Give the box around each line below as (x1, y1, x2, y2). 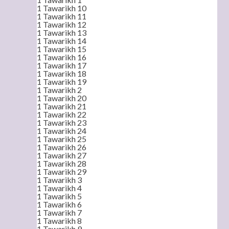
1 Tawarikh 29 (37, 167, 86, 176)
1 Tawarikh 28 (37, 158, 86, 168)
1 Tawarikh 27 (37, 150, 86, 160)
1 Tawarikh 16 (37, 52, 86, 62)
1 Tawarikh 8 (37, 216, 82, 225)
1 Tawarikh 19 (37, 77, 86, 86)
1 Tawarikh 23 (37, 118, 86, 127)
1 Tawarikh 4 (37, 183, 82, 193)
